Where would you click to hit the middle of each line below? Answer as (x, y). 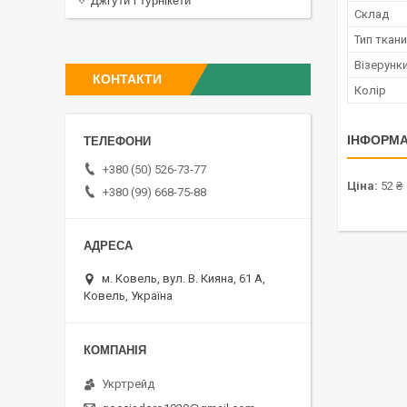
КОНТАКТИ (127, 79)
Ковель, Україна (128, 295)
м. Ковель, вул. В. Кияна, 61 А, (184, 278)
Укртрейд (128, 383)
